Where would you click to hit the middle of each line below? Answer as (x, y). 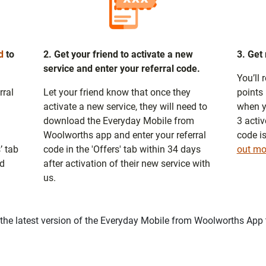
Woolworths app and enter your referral (125, 135)
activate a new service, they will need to (126, 106)
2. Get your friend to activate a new (118, 54)
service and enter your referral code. (122, 68)
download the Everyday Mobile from (119, 121)
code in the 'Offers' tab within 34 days (122, 149)
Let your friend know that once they (117, 92)
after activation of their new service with (127, 163)
